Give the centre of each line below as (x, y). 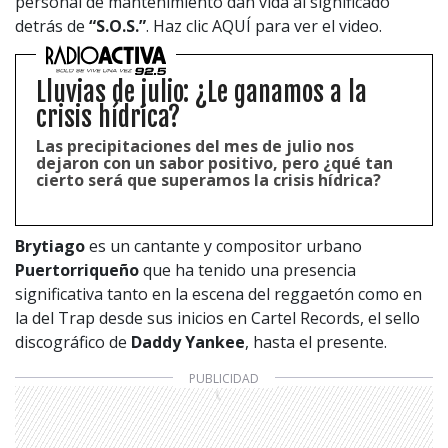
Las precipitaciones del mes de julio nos (195, 145)
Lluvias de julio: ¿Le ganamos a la (201, 91)
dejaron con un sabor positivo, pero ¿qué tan (214, 162)
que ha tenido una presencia (247, 269)
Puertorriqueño (77, 269)
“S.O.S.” (117, 25)
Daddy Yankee (188, 341)
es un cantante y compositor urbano (223, 245)
